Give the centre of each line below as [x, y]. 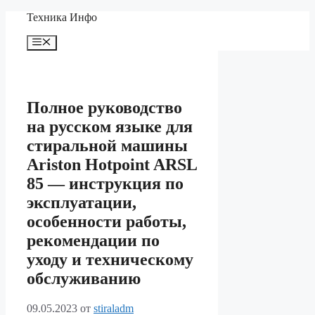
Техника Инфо [62, 17]
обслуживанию [84, 279]
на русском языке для [110, 127]
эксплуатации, [82, 203]
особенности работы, [107, 222]
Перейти [26, 17]
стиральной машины [107, 146]
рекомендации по [93, 241]
